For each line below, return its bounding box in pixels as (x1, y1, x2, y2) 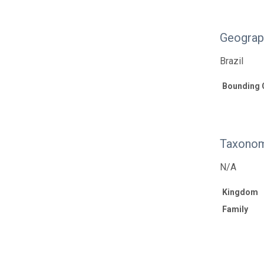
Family (222, 204, 249, 214)
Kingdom (222, 187, 259, 197)
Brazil (220, 55, 244, 67)
